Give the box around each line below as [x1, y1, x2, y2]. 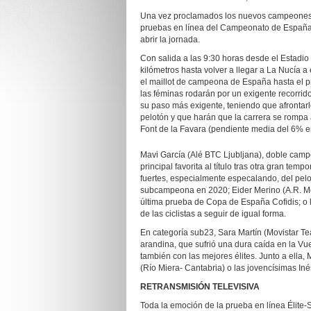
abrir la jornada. [140, 35, 200, 44]
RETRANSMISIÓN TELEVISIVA [140, 282, 260, 292]
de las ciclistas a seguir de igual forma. [140, 209, 286, 219]
